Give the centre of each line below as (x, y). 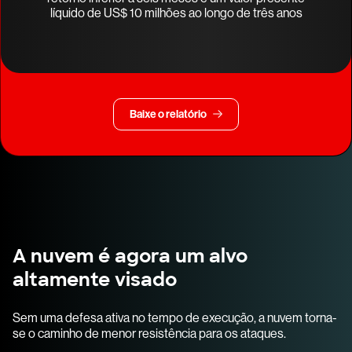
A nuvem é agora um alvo (130, 256)
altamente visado (95, 280)
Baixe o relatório (168, 115)
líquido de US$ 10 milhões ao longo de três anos (176, 13)
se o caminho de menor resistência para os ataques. (149, 334)
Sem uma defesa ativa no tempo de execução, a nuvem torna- (175, 318)
